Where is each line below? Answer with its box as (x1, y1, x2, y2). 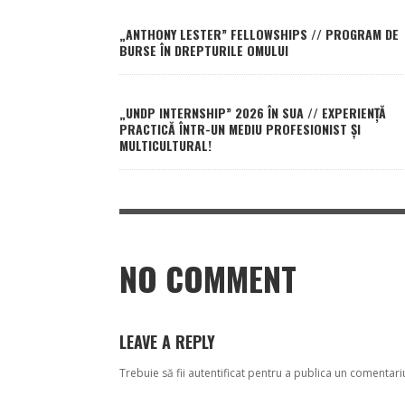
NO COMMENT (119, 254, 297, 303)
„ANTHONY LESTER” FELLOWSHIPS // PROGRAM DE (119, 24, 399, 44)
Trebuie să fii (119, 365, 188, 381)
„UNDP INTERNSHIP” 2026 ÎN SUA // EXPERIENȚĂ (119, 103, 386, 123)
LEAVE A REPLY (119, 330, 215, 354)
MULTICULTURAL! (119, 136, 212, 155)
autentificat (188, 365, 245, 381)
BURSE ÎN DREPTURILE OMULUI (119, 41, 288, 61)
